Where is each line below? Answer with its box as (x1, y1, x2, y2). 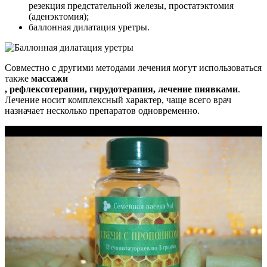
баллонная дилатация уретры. (29, 21, 150, 32)
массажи (31, 73, 68, 83)
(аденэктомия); (29, 11, 89, 21)
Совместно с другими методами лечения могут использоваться (5, 62, 262, 73)
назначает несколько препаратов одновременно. (5, 105, 200, 116)
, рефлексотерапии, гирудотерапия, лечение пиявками (5, 83, 238, 94)
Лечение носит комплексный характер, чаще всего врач (5, 94, 231, 105)
